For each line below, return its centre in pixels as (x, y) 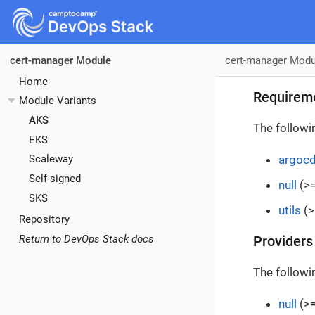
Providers (283, 242)
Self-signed (54, 179)
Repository (44, 219)
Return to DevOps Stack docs (86, 239)
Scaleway (51, 159)
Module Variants (58, 101)
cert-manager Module (60, 60)
